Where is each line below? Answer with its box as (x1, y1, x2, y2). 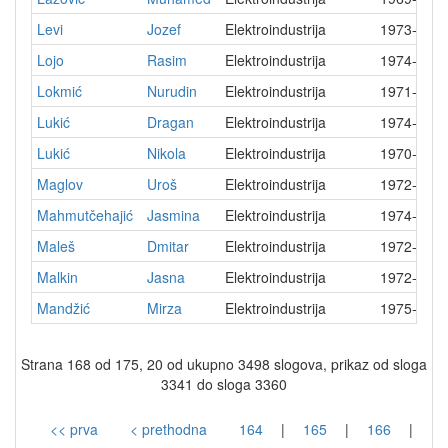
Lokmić (37, 81, 82, 102)
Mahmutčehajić (37, 205, 133, 226)
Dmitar (147, 236, 189, 257)
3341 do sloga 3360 (161, 374, 287, 395)
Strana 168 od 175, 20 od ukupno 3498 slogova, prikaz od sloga (21, 354, 427, 375)
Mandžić (37, 298, 90, 319)
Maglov (37, 174, 83, 195)
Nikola (147, 143, 186, 164)
